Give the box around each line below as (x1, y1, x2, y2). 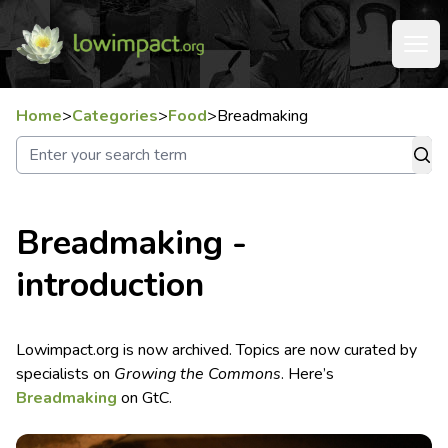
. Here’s (281, 363, 334, 385)
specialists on (16, 363, 114, 385)
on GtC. (117, 387, 172, 409)
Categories (72, 105, 158, 127)
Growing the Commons (114, 363, 281, 385)
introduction (16, 262, 204, 308)
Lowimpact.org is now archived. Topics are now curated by (16, 339, 417, 361)
